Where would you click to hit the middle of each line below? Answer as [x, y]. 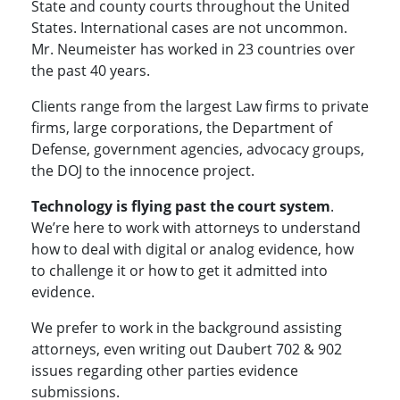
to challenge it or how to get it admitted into [179, 271]
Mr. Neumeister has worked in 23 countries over [193, 50]
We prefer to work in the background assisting [187, 328]
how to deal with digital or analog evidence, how [192, 250]
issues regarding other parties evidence [165, 371]
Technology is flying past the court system [181, 207]
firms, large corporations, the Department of [182, 128]
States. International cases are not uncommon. [189, 28]
